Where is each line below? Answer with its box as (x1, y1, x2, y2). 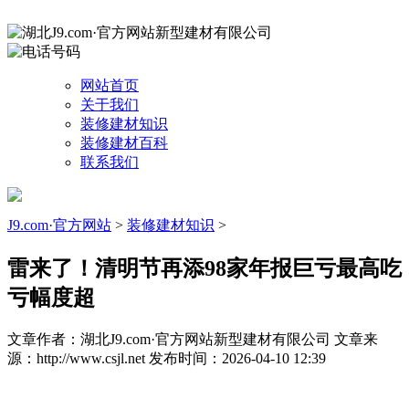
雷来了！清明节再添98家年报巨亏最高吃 (7, 256, 402, 280)
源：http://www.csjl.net (7, 350, 149, 366)
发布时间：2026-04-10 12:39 (149, 350, 326, 366)
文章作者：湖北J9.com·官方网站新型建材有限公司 (7, 330, 334, 347)
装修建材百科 (80, 135, 168, 151)
